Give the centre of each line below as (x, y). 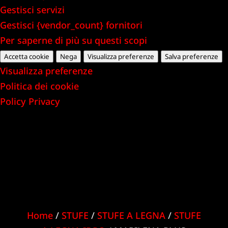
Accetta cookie (27, 56)
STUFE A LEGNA (131, 215)
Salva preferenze (192, 56)
